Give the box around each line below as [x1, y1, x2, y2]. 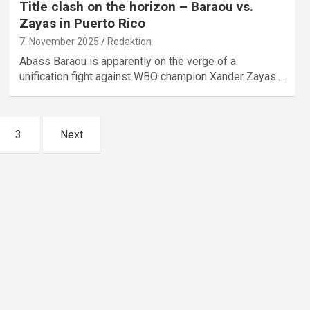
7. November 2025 [19, 36, 99, 48]
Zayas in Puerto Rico [19, 15, 145, 32]
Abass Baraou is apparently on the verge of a [19, 55, 236, 69]
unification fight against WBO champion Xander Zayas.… [19, 70, 285, 84]
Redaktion [107, 36, 152, 48]
